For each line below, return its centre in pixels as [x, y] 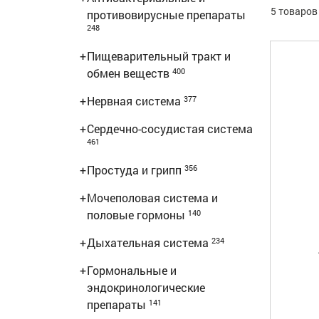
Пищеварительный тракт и [159, 56]
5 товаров [294, 11]
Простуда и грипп [136, 170]
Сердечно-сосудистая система [170, 129]
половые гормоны [137, 215]
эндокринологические [146, 287]
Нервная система [135, 101]
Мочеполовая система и [152, 198]
